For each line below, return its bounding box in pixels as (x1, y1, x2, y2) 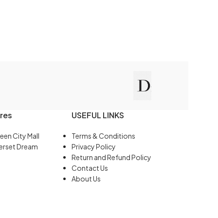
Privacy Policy (72, 142, 116, 151)
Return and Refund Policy (72, 153, 152, 162)
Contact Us (72, 163, 109, 172)
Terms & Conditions (72, 131, 136, 140)
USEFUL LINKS (72, 110, 125, 120)
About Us (72, 174, 101, 183)
